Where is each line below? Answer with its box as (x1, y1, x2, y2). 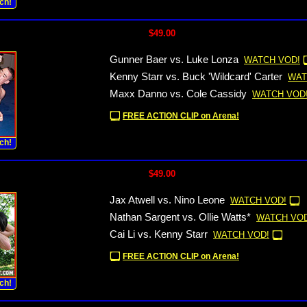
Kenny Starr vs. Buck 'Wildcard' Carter (110, 71, 282, 82)
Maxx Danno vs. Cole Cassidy (110, 88, 247, 99)
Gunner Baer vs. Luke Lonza (110, 54, 238, 65)
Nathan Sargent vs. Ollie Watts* (110, 212, 251, 223)
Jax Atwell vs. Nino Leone (110, 195, 225, 206)
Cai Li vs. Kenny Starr (110, 229, 208, 240)
